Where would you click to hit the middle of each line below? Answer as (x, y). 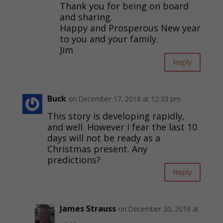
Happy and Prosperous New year (130, 28)
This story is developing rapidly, (116, 116)
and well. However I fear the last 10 (122, 127)
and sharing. (86, 17)
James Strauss (88, 208)
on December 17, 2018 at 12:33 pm (124, 99)
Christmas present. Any (97, 149)
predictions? (74, 160)
